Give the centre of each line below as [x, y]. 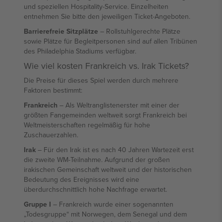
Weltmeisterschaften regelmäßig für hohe [87, 125]
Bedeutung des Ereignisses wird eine [82, 179]
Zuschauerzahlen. [51, 135]
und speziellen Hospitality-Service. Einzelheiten [96, 6]
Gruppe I [37, 204]
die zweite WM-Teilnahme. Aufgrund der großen [97, 160]
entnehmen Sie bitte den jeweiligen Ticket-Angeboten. [107, 16]
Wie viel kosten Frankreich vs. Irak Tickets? [106, 66]
